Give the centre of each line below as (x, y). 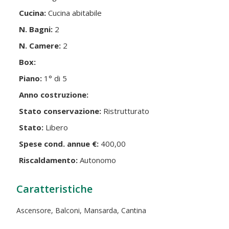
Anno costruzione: (54, 94)
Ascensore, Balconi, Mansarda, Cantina (82, 210)
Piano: (31, 78)
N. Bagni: (36, 29)
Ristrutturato (125, 111)
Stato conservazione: (60, 111)
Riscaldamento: (49, 160)
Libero (56, 127)
